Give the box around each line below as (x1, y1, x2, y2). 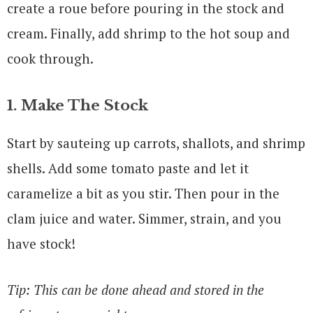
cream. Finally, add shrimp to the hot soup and (7, 24, 290, 42)
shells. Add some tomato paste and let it (7, 159, 249, 177)
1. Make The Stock (7, 96, 148, 115)
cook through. (7, 49, 94, 67)
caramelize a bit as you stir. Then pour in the (7, 184, 279, 202)
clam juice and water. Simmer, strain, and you (7, 209, 282, 227)
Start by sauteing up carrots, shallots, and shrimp (7, 133, 305, 152)
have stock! (7, 234, 75, 252)
